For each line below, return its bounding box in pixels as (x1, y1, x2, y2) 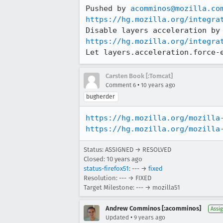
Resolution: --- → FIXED (84, 174, 151, 182)
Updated (106, 214, 129, 221)
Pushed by (86, 4, 130, 13)
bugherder (86, 93, 115, 100)
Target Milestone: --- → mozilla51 (84, 184, 180, 191)
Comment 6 (106, 82, 136, 89)
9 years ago (134, 214, 165, 221)
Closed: (84, 155, 107, 163)
